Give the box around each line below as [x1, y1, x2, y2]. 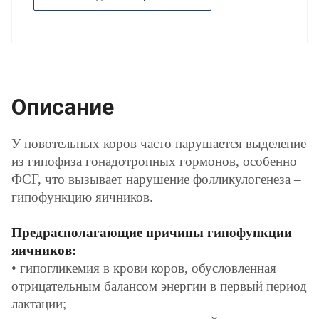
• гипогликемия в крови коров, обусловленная [11, 261, 276, 276]
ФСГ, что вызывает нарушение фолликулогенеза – [11, 172, 301, 187]
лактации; [11, 296, 66, 312]
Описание [11, 93, 114, 121]
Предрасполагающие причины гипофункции [11, 225, 292, 241]
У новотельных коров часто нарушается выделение [11, 136, 306, 152]
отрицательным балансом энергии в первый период [11, 278, 307, 294]
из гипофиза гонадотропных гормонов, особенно [11, 154, 297, 169]
